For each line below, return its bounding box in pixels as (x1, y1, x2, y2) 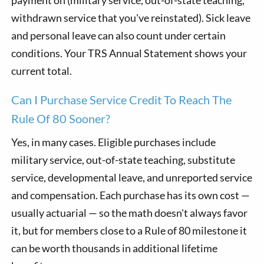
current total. (11, 64, 72, 77)
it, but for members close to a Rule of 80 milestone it (11, 223, 247, 237)
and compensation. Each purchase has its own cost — (11, 188, 250, 202)
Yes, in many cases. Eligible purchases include (11, 135, 216, 148)
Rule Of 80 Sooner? (11, 111, 111, 126)
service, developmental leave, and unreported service (11, 170, 253, 184)
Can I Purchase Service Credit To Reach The (11, 92, 232, 107)
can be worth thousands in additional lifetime (11, 241, 218, 255)
